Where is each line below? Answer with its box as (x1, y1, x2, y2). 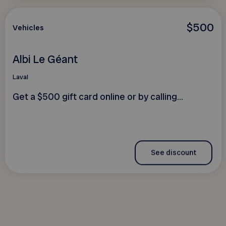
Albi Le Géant (12, 51, 78, 67)
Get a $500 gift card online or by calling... (12, 91, 183, 103)
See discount (150, 147, 196, 158)
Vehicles (12, 23, 44, 33)
